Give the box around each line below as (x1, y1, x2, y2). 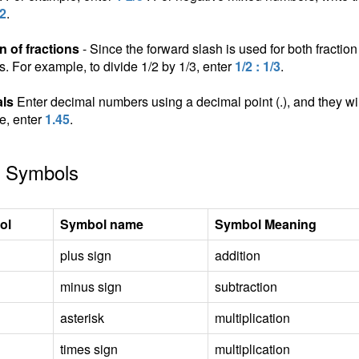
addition (214, 246, 260, 264)
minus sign (59, 277, 122, 296)
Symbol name (59, 215, 143, 233)
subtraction (214, 277, 277, 296)
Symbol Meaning (214, 215, 317, 233)
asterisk (59, 309, 104, 327)
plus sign (59, 246, 111, 264)
